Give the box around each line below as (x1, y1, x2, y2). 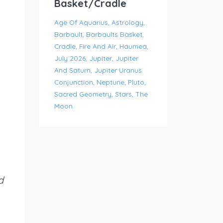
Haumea (119, 42, 147, 50)
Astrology (111, 18, 143, 26)
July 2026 (54, 54, 86, 62)
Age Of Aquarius (54, 18, 108, 26)
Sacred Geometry (54, 90, 111, 98)
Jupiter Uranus (94, 66, 142, 74)
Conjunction (54, 78, 93, 86)
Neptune (96, 78, 124, 86)
